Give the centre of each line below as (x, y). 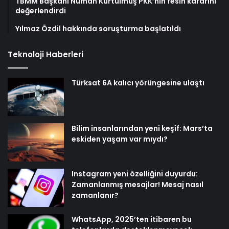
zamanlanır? (95, 196)
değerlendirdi (41, 11)
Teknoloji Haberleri (45, 55)
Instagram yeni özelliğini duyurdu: (135, 174)
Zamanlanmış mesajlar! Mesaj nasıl (138, 185)
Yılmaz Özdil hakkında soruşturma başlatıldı (98, 29)
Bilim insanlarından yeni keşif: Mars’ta (142, 129)
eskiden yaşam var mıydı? (120, 139)
